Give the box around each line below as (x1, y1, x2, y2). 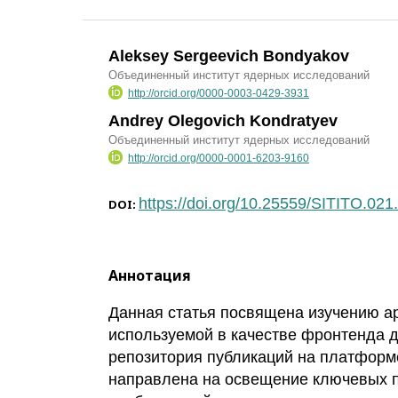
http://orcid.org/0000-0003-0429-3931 (128, 87, 309, 100)
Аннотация (108, 265, 191, 285)
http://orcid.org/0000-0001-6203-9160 (128, 152, 309, 165)
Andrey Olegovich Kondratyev (108, 112, 338, 131)
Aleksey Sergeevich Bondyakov (108, 47, 349, 66)
